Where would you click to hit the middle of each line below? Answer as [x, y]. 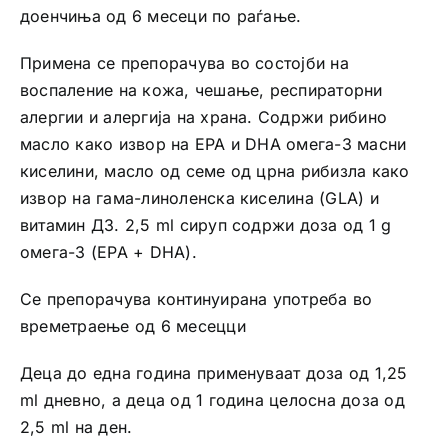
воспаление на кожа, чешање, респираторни [201, 89]
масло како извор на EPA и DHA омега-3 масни [213, 143]
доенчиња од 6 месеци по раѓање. [160, 15]
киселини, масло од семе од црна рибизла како [214, 170]
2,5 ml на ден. [76, 426]
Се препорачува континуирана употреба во [196, 298]
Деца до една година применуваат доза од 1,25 [213, 372]
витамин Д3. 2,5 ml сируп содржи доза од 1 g [205, 224]
